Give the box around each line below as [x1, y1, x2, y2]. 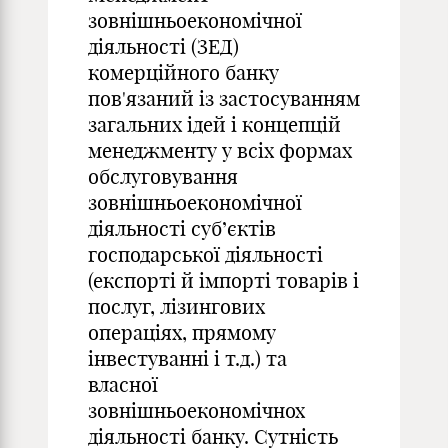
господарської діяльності [88, 242, 323, 267]
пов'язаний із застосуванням [88, 86, 360, 111]
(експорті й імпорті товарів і [88, 268, 359, 293]
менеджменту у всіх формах [88, 138, 352, 163]
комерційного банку [88, 60, 279, 85]
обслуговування [88, 164, 238, 189]
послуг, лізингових [88, 294, 265, 319]
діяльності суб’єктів [88, 216, 276, 241]
